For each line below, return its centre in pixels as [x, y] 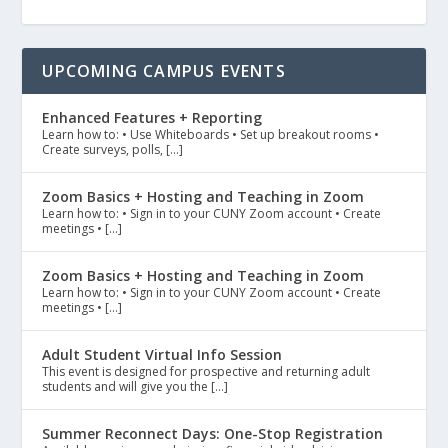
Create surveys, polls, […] [113, 150]
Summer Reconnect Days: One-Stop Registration [213, 434]
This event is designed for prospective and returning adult [206, 372]
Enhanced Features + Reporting [152, 118]
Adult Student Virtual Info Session [162, 355]
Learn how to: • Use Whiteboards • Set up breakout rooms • [211, 135]
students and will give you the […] [135, 387]
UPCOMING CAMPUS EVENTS [164, 71]
